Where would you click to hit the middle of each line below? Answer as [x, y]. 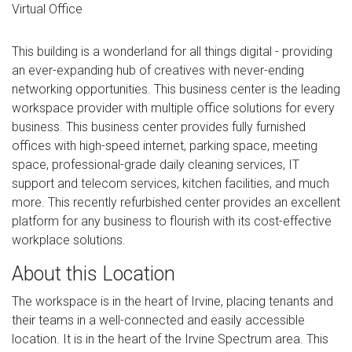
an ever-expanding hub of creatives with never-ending [158, 70]
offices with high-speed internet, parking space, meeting [165, 145]
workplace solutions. [69, 240]
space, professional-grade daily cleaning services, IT [156, 164]
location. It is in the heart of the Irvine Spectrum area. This [170, 339]
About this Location [93, 273]
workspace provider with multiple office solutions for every [173, 108]
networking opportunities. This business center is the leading [176, 89]
